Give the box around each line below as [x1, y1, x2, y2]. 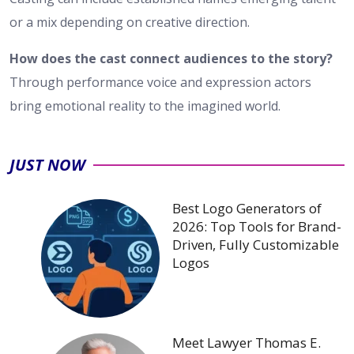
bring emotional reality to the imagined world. [9, 97, 281, 115]
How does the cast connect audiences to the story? [9, 50, 333, 68]
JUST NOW [9, 154, 85, 176]
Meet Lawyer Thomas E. [172, 333, 321, 352]
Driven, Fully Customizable [172, 235, 339, 254]
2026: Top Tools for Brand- [172, 217, 341, 236]
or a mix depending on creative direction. [9, 13, 250, 32]
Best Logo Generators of [172, 199, 322, 218]
